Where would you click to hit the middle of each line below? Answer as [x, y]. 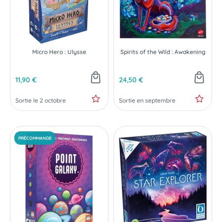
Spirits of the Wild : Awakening [163, 52]
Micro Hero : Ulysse [59, 52]
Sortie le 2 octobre [41, 100]
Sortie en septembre [147, 100]
